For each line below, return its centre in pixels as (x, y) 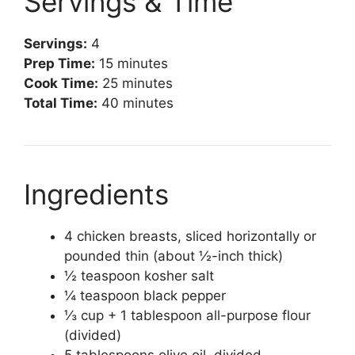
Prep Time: (59, 63)
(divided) (93, 335)
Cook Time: (61, 83)
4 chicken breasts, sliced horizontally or (190, 236)
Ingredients (96, 194)
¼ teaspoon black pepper (145, 296)
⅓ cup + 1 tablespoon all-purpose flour (187, 315)
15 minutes (132, 63)
